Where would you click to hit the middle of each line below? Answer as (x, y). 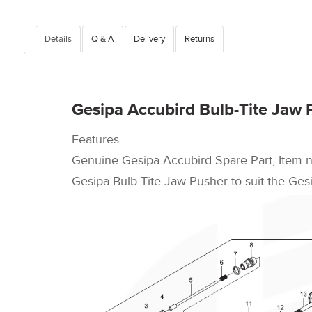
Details (58, 39)
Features (95, 139)
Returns (200, 39)
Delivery (149, 39)
